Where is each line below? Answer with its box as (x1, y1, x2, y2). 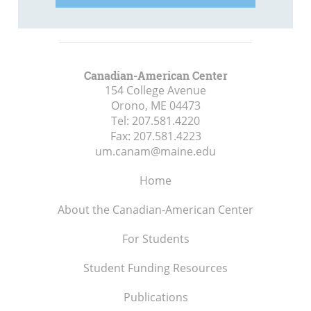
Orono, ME (110, 98, 167, 114)
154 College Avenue (105, 83, 206, 99)
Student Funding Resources (83, 260, 228, 276)
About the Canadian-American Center (58, 202, 253, 218)
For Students (121, 231, 190, 247)
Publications (123, 289, 188, 305)
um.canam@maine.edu (95, 144, 216, 160)
